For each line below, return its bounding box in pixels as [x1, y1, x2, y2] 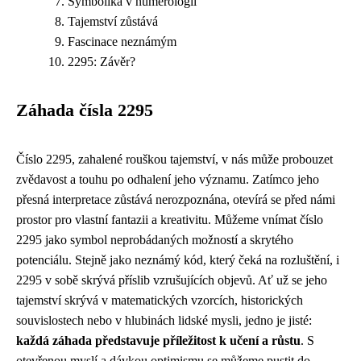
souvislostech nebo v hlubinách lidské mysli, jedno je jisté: [16, 313, 312, 327]
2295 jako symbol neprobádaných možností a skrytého [16, 233, 293, 247]
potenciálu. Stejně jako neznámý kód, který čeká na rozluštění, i [16, 253, 339, 267]
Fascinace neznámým [68, 35, 176, 48]
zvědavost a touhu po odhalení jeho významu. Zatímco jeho [16, 172, 319, 186]
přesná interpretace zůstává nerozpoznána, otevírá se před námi [16, 193, 335, 206]
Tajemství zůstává [68, 15, 158, 28]
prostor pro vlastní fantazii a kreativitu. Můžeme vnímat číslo [16, 213, 323, 226]
